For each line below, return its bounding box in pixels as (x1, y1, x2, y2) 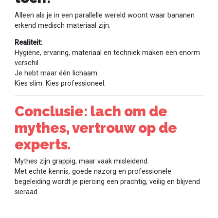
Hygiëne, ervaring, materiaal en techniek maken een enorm (15, 49, 200, 57)
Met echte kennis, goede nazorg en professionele (15, 167, 171, 176)
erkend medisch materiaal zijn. (15, 21, 110, 30)
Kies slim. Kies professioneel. (15, 79, 106, 88)
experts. (15, 136, 71, 153)
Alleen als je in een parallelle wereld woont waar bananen (15, 11, 195, 19)
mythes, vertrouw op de (15, 119, 177, 136)
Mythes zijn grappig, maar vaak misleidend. (15, 157, 149, 166)
